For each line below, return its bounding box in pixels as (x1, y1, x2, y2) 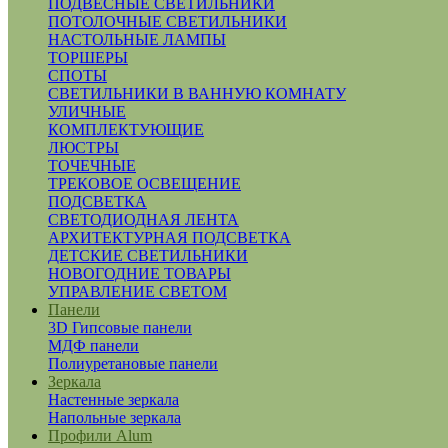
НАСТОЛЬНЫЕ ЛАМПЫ (48, 30, 226, 48)
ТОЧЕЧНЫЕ (48, 156, 136, 174)
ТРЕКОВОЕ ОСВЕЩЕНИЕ (48, 174, 241, 192)
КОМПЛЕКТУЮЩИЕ (48, 120, 204, 138)
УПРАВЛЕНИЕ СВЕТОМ (48, 282, 227, 300)
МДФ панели (48, 336, 139, 354)
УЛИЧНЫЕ (48, 102, 126, 120)
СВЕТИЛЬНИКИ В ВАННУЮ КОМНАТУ (48, 84, 346, 102)
